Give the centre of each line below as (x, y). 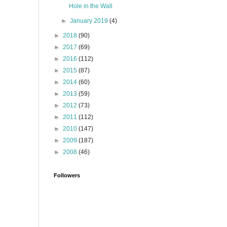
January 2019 (90, 21)
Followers (67, 175)
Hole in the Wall (90, 6)
